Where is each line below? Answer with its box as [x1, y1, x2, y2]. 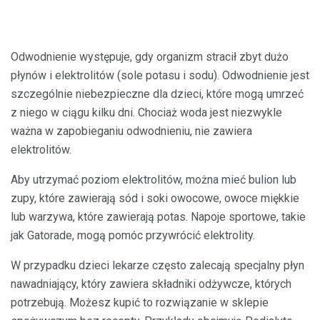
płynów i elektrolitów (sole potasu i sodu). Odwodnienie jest [11, 69, 309, 83]
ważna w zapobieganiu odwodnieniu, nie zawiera [11, 124, 252, 139]
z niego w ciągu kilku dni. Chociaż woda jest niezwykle [11, 106, 282, 120]
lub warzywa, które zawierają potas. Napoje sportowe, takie [11, 210, 306, 224]
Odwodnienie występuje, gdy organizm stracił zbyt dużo [11, 50, 289, 64]
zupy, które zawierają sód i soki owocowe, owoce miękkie [11, 191, 299, 206]
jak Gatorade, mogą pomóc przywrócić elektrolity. [11, 229, 255, 243]
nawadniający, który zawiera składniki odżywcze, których [11, 277, 291, 291]
